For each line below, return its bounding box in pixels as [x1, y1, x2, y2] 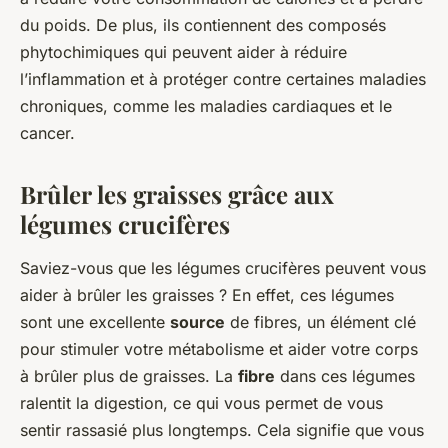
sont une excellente [20, 312, 170, 333]
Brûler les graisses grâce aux [20, 178, 334, 211]
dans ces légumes [275, 366, 415, 387]
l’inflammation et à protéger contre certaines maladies [20, 69, 426, 90]
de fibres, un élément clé [225, 312, 416, 333]
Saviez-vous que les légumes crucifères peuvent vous [20, 258, 426, 279]
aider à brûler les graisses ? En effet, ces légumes [20, 285, 394, 306]
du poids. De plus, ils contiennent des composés [20, 15, 386, 36]
